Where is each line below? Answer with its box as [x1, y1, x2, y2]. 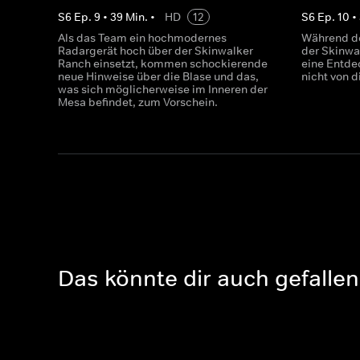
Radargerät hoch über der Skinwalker [58, 43, 253, 58]
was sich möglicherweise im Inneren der [58, 82, 268, 96]
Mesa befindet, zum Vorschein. [58, 95, 218, 109]
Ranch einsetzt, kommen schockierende [58, 56, 268, 71]
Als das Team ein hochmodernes [58, 31, 227, 45]
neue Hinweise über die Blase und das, [58, 69, 259, 84]
